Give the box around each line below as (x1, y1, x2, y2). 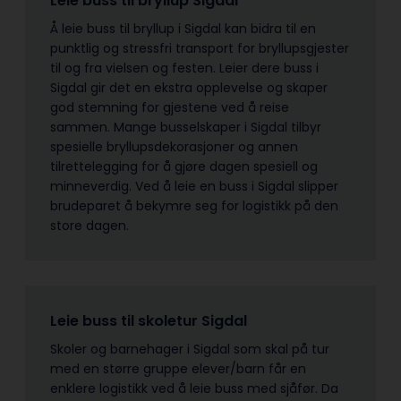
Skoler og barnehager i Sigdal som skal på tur (50, 339, 329, 358)
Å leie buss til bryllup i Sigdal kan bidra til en (50, 19, 316, 38)
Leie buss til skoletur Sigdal (50, 310, 251, 331)
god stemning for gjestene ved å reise (50, 98, 289, 116)
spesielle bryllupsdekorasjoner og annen (50, 137, 298, 156)
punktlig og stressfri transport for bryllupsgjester (50, 38, 349, 57)
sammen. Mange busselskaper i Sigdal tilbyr (50, 117, 321, 136)
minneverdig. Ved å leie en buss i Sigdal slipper (50, 176, 338, 195)
